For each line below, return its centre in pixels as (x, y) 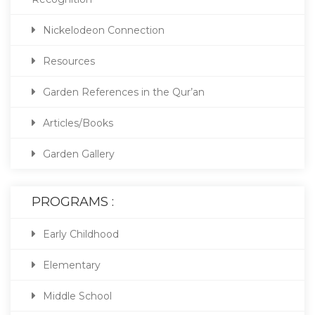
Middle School (77, 296)
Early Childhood (81, 234)
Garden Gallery (79, 154)
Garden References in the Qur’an (124, 92)
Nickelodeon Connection (104, 30)
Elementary (72, 265)
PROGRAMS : (73, 201)
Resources (69, 61)
